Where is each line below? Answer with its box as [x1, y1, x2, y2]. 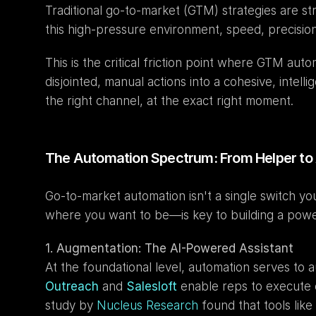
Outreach [45, 279, 99, 293]
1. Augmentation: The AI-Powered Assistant [45, 241, 293, 255]
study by [45, 298, 97, 312]
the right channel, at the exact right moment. [45, 94, 293, 108]
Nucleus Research [97, 298, 198, 312]
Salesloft [126, 279, 177, 293]
